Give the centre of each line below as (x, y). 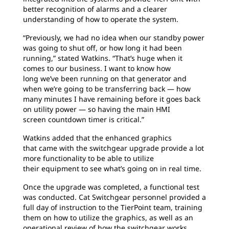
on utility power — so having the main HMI (97, 109)
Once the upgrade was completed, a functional (105, 187)
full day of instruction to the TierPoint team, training (113, 208)
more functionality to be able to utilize (88, 158)
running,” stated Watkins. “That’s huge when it (103, 58)
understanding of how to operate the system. (101, 19)
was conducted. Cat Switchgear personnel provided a (114, 197)
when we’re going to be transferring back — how (107, 89)
